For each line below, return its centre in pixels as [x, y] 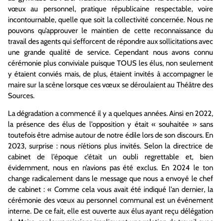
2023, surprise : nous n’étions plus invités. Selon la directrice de [110, 146]
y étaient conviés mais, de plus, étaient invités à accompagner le [110, 74]
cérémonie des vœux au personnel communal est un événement [110, 201]
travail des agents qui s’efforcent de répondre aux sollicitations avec [110, 41]
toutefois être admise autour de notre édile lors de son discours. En [110, 135]
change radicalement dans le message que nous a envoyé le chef [110, 179]
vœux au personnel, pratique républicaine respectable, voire [110, 9]
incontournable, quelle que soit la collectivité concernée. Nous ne [110, 19]
